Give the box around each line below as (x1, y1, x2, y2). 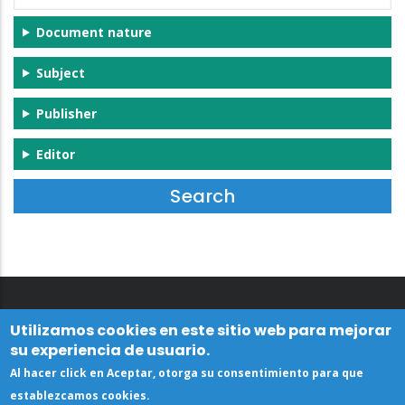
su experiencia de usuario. (10, 340, 211, 361)
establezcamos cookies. (10, 388, 151, 403)
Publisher (35, 104, 97, 122)
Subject (35, 63, 85, 81)
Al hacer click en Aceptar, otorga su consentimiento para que (10, 365, 364, 381)
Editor (35, 145, 75, 163)
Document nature (35, 23, 152, 41)
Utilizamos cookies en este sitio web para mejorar (10, 320, 392, 341)
